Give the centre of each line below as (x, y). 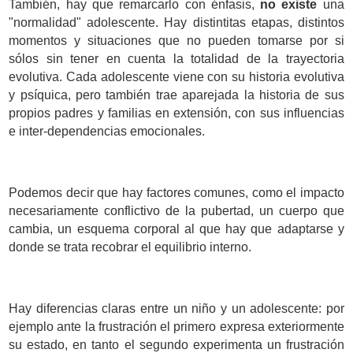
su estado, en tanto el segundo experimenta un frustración (176, 345)
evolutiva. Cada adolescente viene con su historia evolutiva (176, 77)
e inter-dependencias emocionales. (107, 131)
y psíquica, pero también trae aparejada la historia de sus (176, 95)
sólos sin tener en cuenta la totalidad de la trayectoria (176, 59)
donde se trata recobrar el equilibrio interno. (130, 247)
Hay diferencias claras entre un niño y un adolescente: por (176, 308)
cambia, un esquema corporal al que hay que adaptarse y (176, 229)
